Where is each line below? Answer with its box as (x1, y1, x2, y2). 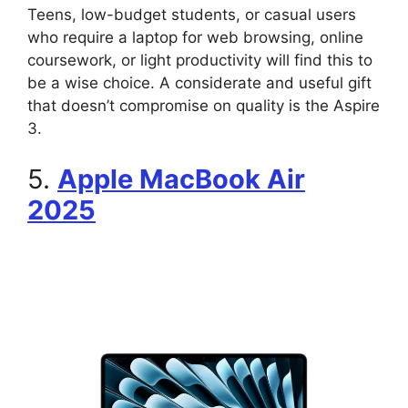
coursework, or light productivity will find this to (27, 51, 372, 70)
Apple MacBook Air (57, 162, 305, 195)
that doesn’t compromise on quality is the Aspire (27, 97, 380, 116)
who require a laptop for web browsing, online (27, 28, 363, 47)
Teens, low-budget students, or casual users (27, 5, 356, 25)
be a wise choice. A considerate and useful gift (27, 74, 372, 93)
